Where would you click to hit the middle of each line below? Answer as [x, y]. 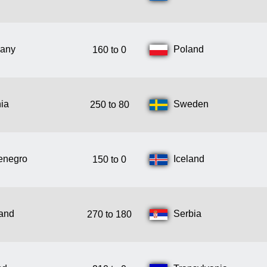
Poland [189, 49]
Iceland [189, 159]
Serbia [187, 214]
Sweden [191, 104]
